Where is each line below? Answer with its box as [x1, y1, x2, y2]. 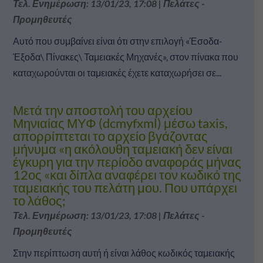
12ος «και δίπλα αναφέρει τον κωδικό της [12, 166, 241, 183]
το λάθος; [12, 192, 66, 208]
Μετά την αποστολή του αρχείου [12, 102, 193, 118]
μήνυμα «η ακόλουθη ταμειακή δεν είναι [12, 140, 232, 157]
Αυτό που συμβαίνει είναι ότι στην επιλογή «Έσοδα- [12, 35, 222, 46]
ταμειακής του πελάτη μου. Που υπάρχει [12, 179, 237, 195]
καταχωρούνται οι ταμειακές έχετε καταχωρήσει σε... [12, 66, 221, 78]
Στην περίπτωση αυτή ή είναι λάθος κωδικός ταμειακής [12, 247, 235, 258]
